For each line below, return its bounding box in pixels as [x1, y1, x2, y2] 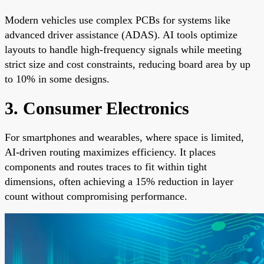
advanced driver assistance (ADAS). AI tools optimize [5, 28, 237, 41]
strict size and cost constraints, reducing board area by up [5, 58, 250, 70]
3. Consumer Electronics [5, 98, 189, 118]
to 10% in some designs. [5, 72, 110, 85]
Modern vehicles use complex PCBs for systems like [5, 14, 230, 26]
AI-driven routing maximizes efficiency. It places [5, 146, 216, 158]
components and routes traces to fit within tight [5, 160, 207, 173]
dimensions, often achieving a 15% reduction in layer [5, 175, 233, 187]
